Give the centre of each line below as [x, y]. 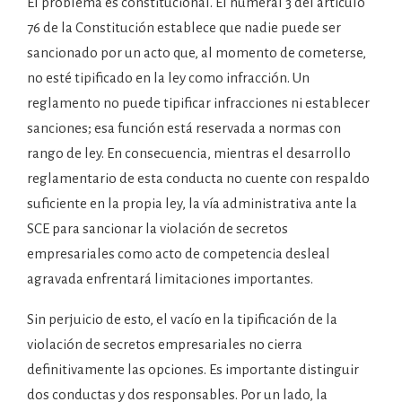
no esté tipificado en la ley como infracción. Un [168, 78]
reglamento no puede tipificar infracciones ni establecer [198, 103]
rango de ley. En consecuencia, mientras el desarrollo [189, 153]
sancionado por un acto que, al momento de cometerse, [197, 52]
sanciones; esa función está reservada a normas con [184, 128]
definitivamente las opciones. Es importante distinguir [193, 369]
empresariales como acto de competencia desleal [179, 253]
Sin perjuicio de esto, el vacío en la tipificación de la [182, 319]
